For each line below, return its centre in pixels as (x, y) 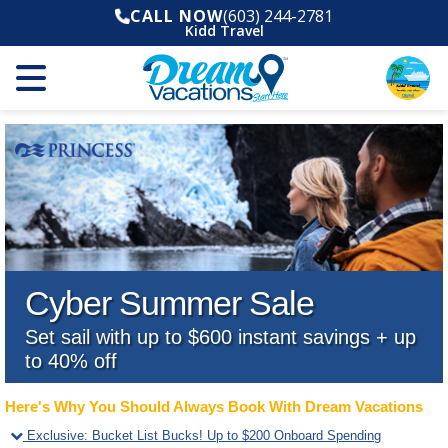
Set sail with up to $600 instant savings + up (220, 336)
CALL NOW (177, 16)
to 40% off (71, 360)
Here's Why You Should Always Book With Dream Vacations (214, 406)
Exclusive (55, 435)
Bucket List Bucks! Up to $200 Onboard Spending (236, 435)
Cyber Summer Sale (169, 302)
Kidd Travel (224, 30)
